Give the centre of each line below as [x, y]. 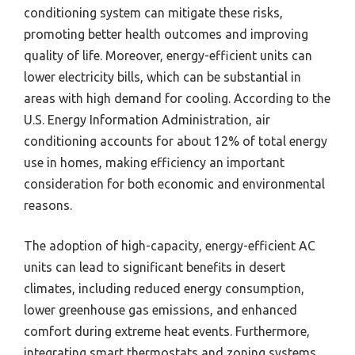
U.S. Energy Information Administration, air [147, 120]
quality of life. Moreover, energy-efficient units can [168, 56]
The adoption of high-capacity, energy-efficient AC [170, 246]
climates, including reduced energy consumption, [164, 289]
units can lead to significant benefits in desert [155, 267]
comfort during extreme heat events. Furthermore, [167, 332]
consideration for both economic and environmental [174, 184]
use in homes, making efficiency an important [154, 163]
